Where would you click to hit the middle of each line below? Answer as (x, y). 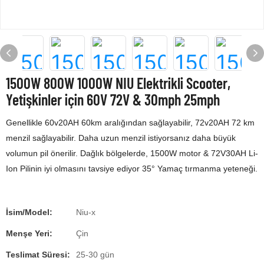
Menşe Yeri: (29, 233)
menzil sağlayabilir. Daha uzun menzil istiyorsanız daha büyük (121, 138)
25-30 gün (95, 255)
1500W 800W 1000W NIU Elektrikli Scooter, (118, 83)
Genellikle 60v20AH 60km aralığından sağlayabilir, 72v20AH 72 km (130, 123)
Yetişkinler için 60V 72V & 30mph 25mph (113, 99)
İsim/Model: (29, 212)
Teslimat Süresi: (38, 255)
